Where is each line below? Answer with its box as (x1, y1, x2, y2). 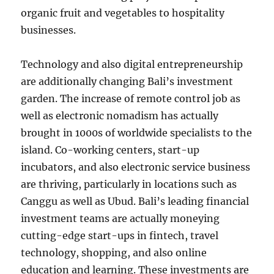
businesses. (21, 24, 76, 36)
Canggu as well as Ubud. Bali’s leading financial (21, 195, 250, 207)
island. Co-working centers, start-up (21, 144, 200, 156)
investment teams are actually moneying (21, 212, 220, 224)
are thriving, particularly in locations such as (21, 178, 237, 190)
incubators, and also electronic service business (21, 161, 251, 173)
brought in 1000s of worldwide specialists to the (21, 127, 253, 139)
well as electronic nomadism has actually (21, 109, 219, 122)
